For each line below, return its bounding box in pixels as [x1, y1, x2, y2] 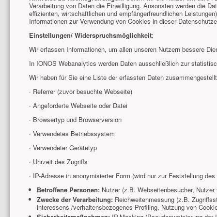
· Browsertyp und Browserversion [29, 114, 122, 124]
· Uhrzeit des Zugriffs [29, 156, 88, 166]
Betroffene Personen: [36, 185, 100, 194]
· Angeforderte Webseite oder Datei [29, 100, 128, 110]
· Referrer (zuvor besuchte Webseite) [29, 86, 133, 96]
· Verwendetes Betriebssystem [29, 128, 115, 138]
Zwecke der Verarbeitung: [36, 194, 113, 204]
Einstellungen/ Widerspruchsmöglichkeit [29, 30, 152, 40]
